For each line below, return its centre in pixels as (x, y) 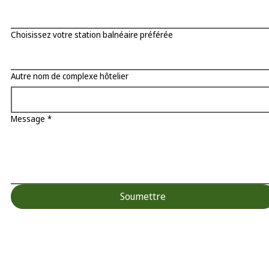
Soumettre (143, 197)
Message (28, 119)
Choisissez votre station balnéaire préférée (92, 35)
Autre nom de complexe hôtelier (69, 76)
